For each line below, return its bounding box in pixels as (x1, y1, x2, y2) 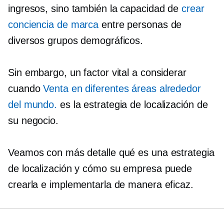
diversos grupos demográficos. (8, 35, 143, 46)
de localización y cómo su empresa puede (8, 163, 192, 174)
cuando (8, 83, 43, 94)
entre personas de (98, 19, 182, 30)
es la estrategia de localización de (57, 99, 208, 110)
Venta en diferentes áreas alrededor (43, 83, 201, 94)
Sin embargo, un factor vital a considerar (8, 67, 186, 78)
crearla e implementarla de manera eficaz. (8, 179, 193, 190)
